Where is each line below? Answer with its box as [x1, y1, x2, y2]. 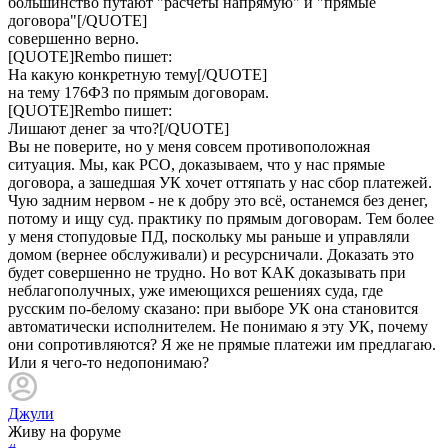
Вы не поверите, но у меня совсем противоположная [8, 137, 370, 155]
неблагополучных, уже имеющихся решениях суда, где [8, 281, 383, 299]
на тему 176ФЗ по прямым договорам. [8, 83, 269, 101]
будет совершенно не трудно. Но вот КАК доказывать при [8, 263, 406, 281]
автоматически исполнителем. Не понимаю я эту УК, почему [8, 317, 428, 335]
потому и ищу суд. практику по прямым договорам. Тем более [8, 209, 434, 227]
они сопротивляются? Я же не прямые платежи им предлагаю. [8, 335, 436, 353]
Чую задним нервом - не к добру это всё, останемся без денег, [8, 191, 428, 209]
